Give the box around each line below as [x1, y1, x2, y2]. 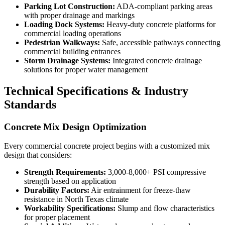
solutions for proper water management [24, 65, 148, 74]
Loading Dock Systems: [24, 20, 104, 29]
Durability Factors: [24, 186, 89, 195]
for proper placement [24, 213, 90, 222]
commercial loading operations [24, 29, 121, 38]
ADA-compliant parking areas [115, 2, 212, 11]
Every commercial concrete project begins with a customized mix [4, 142, 210, 151]
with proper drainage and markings [24, 11, 135, 20]
